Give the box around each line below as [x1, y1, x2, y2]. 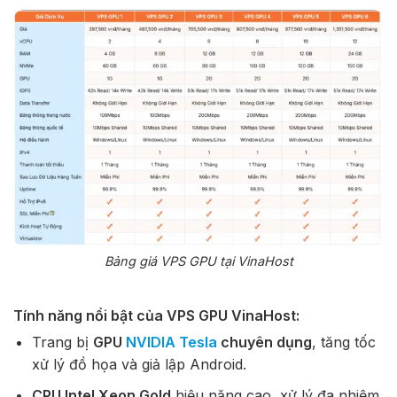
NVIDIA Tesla [125, 333, 217, 352]
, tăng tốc [311, 333, 376, 352]
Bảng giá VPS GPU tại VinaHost [104, 253, 293, 269]
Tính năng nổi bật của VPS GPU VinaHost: [13, 307, 300, 325]
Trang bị [31, 333, 93, 352]
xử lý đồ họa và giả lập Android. [31, 355, 246, 374]
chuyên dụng [216, 333, 312, 352]
